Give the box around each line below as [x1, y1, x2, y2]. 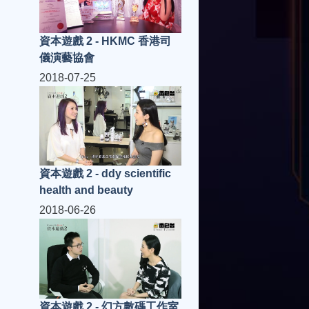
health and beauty [39, 184, 133, 197]
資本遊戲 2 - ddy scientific [39, 168, 171, 180]
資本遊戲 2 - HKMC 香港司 [39, 35, 171, 48]
